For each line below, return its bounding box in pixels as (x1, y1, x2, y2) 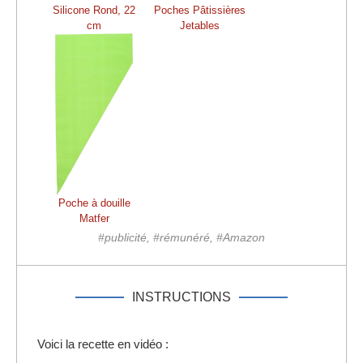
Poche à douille (58, 196, 130, 209)
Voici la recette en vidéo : (37, 336, 169, 351)
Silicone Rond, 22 (53, 3, 135, 16)
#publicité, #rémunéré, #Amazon (98, 230, 265, 244)
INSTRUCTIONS (132, 289, 231, 304)
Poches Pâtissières (153, 3, 246, 16)
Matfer (79, 211, 109, 224)
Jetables (179, 19, 220, 32)
